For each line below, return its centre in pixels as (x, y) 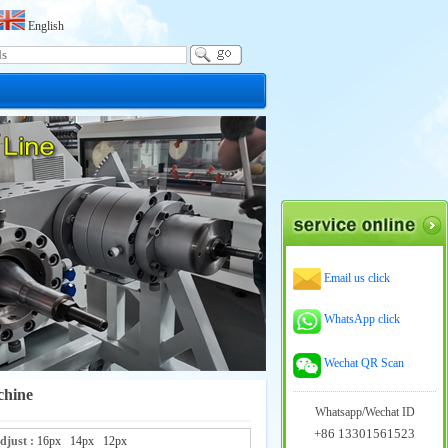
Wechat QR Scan (364, 363)
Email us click (357, 278)
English (44, 26)
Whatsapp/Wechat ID (364, 412)
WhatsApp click (362, 319)
